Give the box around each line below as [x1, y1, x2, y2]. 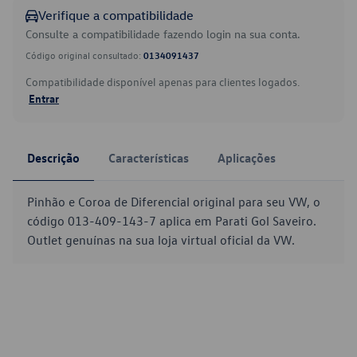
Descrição [27, 150, 80, 166]
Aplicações [218, 150, 276, 166]
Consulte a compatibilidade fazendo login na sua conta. [25, 26, 300, 41]
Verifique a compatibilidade [38, 7, 194, 23]
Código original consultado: [25, 49, 143, 61]
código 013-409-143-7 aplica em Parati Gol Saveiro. [27, 213, 316, 229]
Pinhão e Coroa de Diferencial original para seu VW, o [27, 194, 320, 210]
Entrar [29, 91, 59, 105]
